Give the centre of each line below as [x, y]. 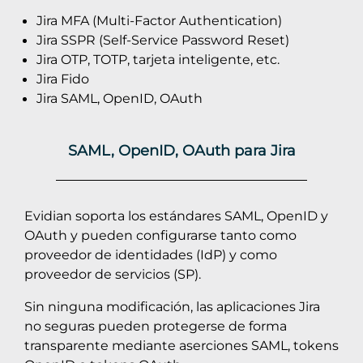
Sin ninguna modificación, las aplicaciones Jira [172, 306]
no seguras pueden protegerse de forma [156, 326]
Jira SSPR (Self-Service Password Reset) [163, 40]
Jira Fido [63, 79]
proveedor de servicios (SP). [113, 274]
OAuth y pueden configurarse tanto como [160, 235]
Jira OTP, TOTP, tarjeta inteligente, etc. [158, 59]
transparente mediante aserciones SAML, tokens [181, 345]
